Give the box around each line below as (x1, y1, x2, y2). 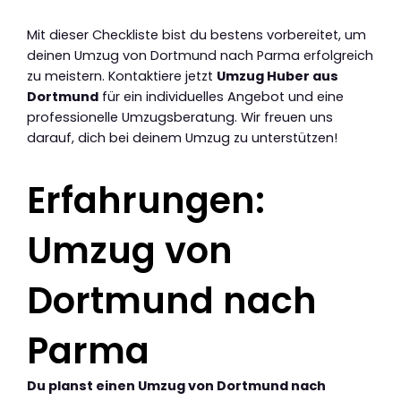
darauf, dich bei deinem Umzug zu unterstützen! (27, 128, 337, 147)
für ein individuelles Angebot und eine (98, 87, 344, 106)
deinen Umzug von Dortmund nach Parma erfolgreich (27, 46, 373, 64)
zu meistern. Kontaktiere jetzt (27, 66, 217, 85)
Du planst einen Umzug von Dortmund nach (27, 376, 326, 395)
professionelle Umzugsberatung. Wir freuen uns (27, 107, 333, 126)
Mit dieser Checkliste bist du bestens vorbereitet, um (27, 25, 366, 44)
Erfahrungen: (27, 175, 265, 226)
